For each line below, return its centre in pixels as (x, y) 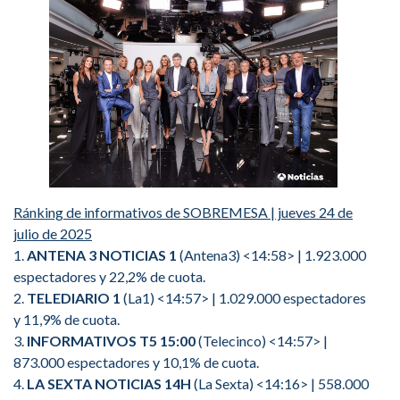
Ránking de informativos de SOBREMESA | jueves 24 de (183, 212)
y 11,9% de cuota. (67, 319)
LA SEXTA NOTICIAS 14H (109, 383)
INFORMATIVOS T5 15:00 (111, 340)
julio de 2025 (53, 233)
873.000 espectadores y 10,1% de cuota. (136, 362)
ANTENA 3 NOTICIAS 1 (102, 254)
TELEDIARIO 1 (74, 297)
